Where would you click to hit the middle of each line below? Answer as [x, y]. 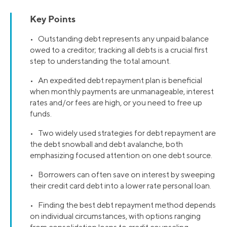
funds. [41, 114]
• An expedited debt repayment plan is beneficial [116, 81]
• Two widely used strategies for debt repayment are [123, 133]
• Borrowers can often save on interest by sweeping [122, 175]
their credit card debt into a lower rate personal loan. [121, 186]
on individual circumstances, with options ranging [115, 216]
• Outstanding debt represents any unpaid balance [119, 39]
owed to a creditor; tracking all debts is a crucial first [119, 50]
